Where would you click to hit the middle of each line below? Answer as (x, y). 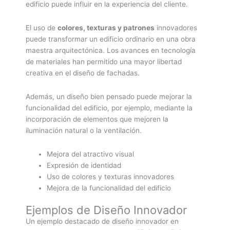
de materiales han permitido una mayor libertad (104, 62)
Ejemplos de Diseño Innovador (106, 210)
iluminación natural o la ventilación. (84, 131)
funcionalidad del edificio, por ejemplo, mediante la (109, 108)
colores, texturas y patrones (106, 28)
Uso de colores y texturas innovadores (111, 177)
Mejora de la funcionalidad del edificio (109, 188)
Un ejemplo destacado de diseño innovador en (102, 221)
